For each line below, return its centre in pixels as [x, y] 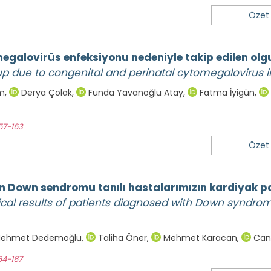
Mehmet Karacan [199, 238]
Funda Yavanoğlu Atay [135, 93]
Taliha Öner [121, 238]
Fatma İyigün [226, 93]
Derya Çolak [45, 93]
